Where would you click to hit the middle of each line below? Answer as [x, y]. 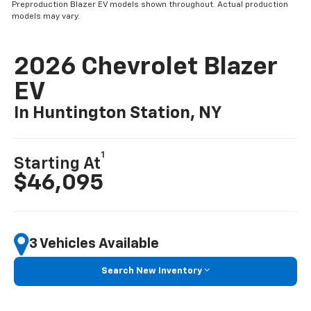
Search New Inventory [152, 271]
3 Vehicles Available [94, 244]
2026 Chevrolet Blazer [146, 68]
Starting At [58, 164]
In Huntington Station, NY [118, 114]
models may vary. [46, 17]
